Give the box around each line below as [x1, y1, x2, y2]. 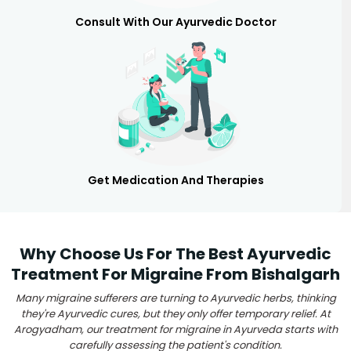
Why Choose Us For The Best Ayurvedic [20, 242, 331, 265]
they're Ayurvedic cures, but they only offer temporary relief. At [20, 306, 331, 321]
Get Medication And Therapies [87, 172, 264, 188]
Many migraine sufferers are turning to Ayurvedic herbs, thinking [15, 290, 336, 306]
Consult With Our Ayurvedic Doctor [74, 13, 277, 30]
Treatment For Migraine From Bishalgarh [11, 262, 340, 285]
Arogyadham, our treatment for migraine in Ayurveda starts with [13, 321, 338, 337]
